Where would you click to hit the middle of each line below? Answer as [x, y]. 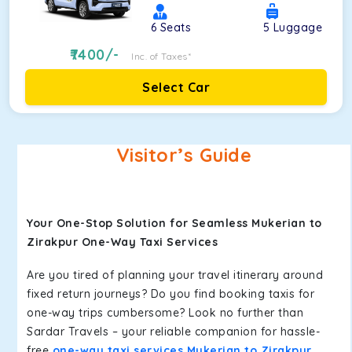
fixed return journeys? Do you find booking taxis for [170, 294]
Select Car [176, 87]
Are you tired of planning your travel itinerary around [175, 275]
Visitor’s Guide [184, 155]
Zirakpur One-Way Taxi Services [122, 242]
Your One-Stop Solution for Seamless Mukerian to [174, 223]
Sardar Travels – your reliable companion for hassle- [173, 332]
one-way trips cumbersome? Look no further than [165, 313]
